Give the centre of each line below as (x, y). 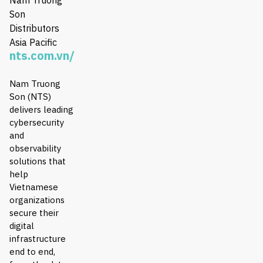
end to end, (32, 251)
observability (35, 148)
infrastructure (38, 238)
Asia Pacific (33, 42)
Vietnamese (34, 187)
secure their (34, 213)
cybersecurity (37, 122)
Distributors (34, 28)
